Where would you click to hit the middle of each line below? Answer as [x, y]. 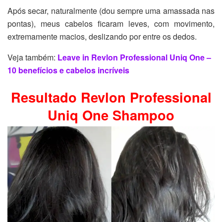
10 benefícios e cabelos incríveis [68, 70]
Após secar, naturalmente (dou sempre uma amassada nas [111, 11]
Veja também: [32, 57]
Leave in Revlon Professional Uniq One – [134, 57]
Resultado [46, 97]
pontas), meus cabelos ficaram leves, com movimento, [111, 24]
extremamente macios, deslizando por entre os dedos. [102, 37]
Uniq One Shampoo [111, 115]
